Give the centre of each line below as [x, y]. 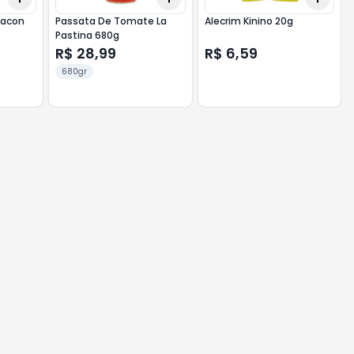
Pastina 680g [88, 35]
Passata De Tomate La [111, 21]
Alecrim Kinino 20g [249, 21]
